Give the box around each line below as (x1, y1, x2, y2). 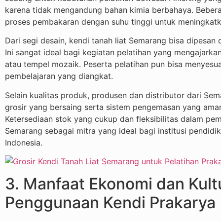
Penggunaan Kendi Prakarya (5, 192, 216, 212)
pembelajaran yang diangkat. (5, 71, 113, 81)
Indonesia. (5, 137, 42, 147)
